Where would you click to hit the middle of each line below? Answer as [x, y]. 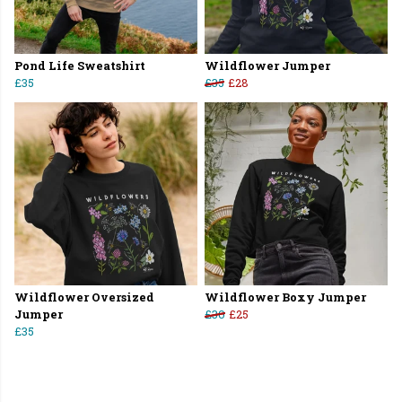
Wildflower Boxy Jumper [285, 297]
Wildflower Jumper [267, 66]
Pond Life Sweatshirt [80, 66]
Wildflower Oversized [84, 297]
